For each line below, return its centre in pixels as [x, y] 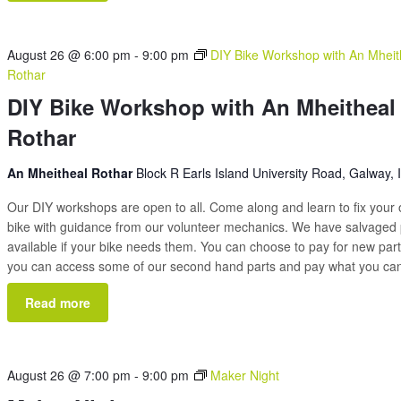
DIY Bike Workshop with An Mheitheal [202, 107]
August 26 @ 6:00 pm [69, 55]
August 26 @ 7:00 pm [69, 375]
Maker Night [245, 375]
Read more [58, 303]
